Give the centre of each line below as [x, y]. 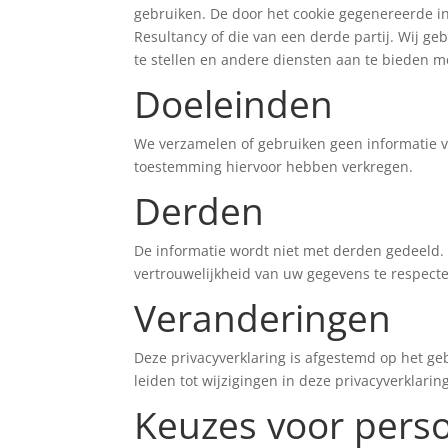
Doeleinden [234, 104]
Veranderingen [263, 318]
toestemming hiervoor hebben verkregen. [274, 167]
